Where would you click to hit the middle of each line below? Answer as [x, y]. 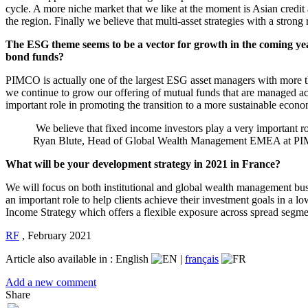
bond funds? [35, 56]
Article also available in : [60, 258]
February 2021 [59, 235]
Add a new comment [51, 282]
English [133, 258]
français [202, 258]
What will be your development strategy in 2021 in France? [143, 164]
